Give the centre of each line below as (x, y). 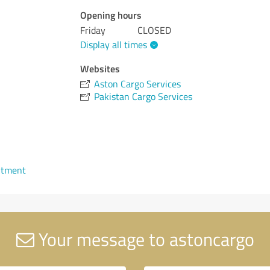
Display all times (114, 44)
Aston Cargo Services (138, 83)
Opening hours (111, 15)
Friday (93, 30)
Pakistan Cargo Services (143, 96)
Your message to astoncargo (144, 239)
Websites (100, 68)
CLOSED (155, 30)
